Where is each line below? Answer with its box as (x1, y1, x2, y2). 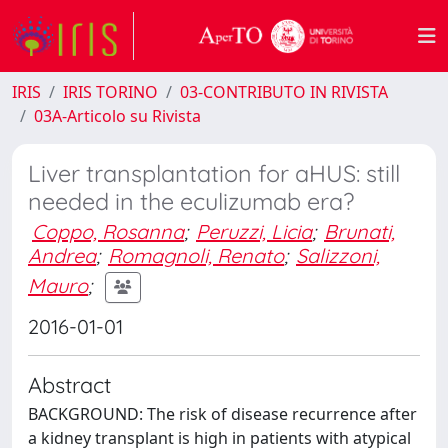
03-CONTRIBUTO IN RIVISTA (180, 81, 388, 103)
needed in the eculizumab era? (28, 187, 354, 216)
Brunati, (324, 219, 395, 244)
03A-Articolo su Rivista (34, 105, 201, 127)
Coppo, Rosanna (32, 219, 184, 244)
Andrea (28, 243, 96, 268)
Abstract (28, 371, 111, 398)
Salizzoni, (296, 243, 380, 268)
